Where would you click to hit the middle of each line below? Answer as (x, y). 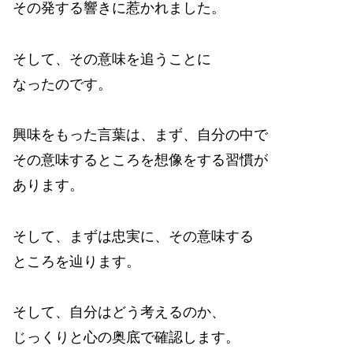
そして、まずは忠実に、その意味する (133, 236)
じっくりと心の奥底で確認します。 (126, 337)
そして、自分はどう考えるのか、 (119, 312)
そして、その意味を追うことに (112, 59)
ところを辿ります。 (76, 261)
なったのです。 (62, 84)
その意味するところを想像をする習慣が (140, 160)
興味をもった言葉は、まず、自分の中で (140, 135)
